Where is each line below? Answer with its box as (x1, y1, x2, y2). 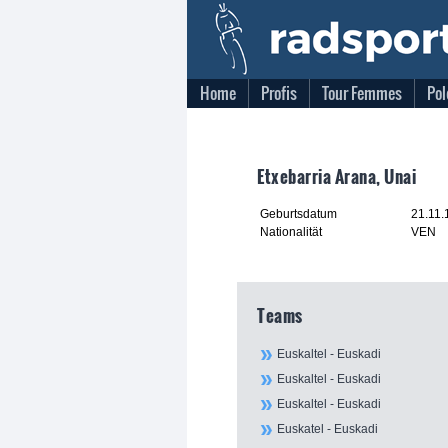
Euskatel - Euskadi (277, 422, 378, 436)
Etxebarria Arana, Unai (257, 163, 417, 189)
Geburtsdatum (260, 207, 337, 221)
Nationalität (260, 225, 322, 239)
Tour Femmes (322, 81, 402, 105)
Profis (261, 81, 297, 105)
